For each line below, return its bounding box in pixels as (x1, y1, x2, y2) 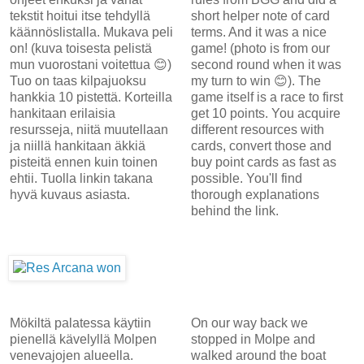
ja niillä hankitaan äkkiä (10, 138, 145, 153)
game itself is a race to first (190, 89, 343, 104)
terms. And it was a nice (190, 24, 327, 39)
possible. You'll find (190, 171, 302, 185)
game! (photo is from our (190, 41, 330, 55)
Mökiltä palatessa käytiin (10, 315, 151, 330)
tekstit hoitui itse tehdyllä (10, 8, 150, 23)
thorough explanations (190, 187, 319, 201)
